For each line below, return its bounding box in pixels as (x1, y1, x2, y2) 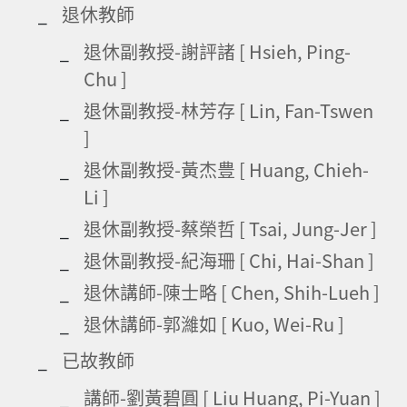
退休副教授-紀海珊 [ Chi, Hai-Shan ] (84, 246, 374, 273)
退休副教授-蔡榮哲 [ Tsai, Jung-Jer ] (84, 214, 377, 242)
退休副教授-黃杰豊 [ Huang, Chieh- (84, 155, 369, 183)
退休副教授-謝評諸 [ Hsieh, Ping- (84, 37, 351, 65)
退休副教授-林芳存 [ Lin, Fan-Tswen (84, 96, 373, 124)
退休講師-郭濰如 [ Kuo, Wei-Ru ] (84, 310, 344, 337)
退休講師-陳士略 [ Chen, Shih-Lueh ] (84, 278, 380, 305)
